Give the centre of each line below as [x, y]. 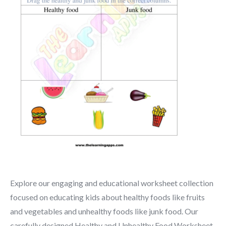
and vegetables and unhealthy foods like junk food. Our [104, 211]
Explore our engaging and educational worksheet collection [112, 183]
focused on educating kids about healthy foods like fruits [107, 197]
